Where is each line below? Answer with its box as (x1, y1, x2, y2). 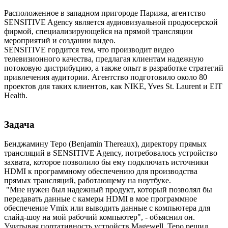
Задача (4, 119, 35, 130)
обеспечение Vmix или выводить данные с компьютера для (4, 204, 210, 213)
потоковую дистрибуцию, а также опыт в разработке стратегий (4, 63, 223, 72)
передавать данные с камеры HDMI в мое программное (4, 194, 197, 204)
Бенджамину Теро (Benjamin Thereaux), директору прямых (4, 139, 207, 149)
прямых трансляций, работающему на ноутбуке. (4, 176, 171, 185)
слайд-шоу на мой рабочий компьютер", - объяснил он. (4, 213, 195, 222)
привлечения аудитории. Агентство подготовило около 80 (4, 72, 207, 81)
